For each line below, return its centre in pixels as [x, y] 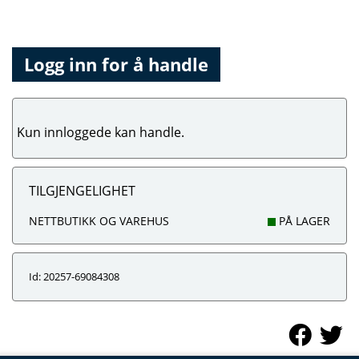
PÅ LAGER [303, 221]
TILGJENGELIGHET [82, 191]
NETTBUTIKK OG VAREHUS [99, 221]
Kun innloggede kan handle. [101, 132]
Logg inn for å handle [116, 65]
